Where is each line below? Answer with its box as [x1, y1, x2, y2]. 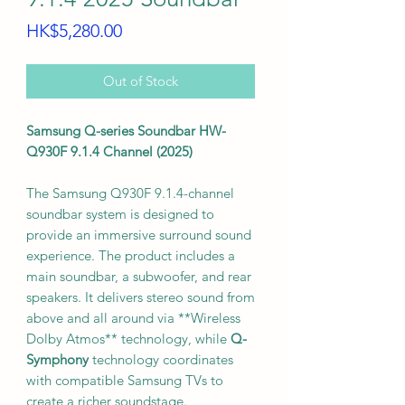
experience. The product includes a [26, 247, 235, 264]
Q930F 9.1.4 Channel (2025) [26, 143, 193, 160]
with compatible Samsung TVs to [26, 372, 223, 389]
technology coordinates [89, 351, 233, 368]
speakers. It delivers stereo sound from [26, 288, 255, 306]
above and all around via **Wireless [26, 309, 240, 326]
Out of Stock [103, 72, 178, 89]
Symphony [26, 351, 89, 368]
